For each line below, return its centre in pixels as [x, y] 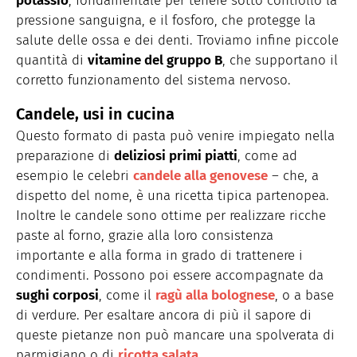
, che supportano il [280, 60]
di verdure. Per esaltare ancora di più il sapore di [164, 315]
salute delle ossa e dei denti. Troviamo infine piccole [177, 40]
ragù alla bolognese [215, 295]
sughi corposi [57, 295]
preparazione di [65, 155]
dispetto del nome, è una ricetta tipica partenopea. [173, 195]
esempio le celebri [75, 175]
